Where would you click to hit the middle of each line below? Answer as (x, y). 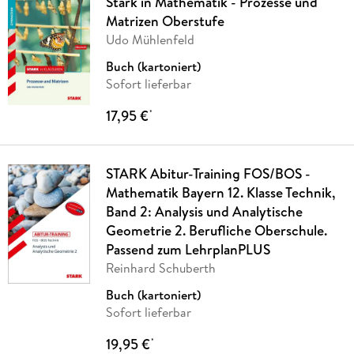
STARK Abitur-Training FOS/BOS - (208, 173)
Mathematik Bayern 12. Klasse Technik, (220, 192)
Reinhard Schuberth (160, 267)
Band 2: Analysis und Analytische (204, 211)
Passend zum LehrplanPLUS (188, 249)
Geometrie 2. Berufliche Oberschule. (216, 230)
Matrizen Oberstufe (165, 21)
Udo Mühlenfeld (150, 39)
